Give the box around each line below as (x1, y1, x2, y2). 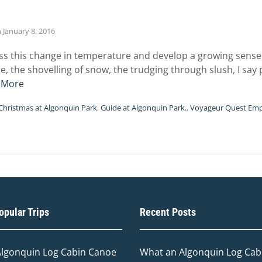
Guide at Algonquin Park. (101, 102, 187, 113)
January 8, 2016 (3, 26, 55, 36)
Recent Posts (140, 206, 196, 218)
